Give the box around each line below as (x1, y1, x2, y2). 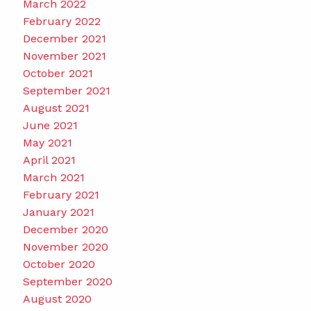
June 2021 (22, 118, 78, 132)
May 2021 (22, 135, 72, 149)
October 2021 (22, 66, 93, 80)
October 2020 (22, 257, 95, 271)
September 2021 (22, 83, 110, 97)
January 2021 (22, 205, 94, 219)
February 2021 (22, 187, 99, 201)
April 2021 (22, 153, 76, 167)
